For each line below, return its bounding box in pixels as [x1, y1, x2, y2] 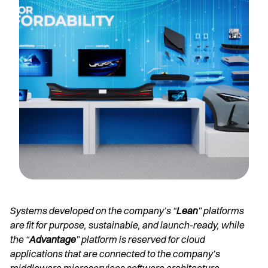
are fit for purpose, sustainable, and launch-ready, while [10, 219, 244, 231]
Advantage [29, 233, 75, 245]
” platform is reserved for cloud [75, 233, 205, 245]
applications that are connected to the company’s [10, 248, 220, 260]
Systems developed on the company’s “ [10, 205, 176, 217]
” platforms [197, 205, 243, 217]
